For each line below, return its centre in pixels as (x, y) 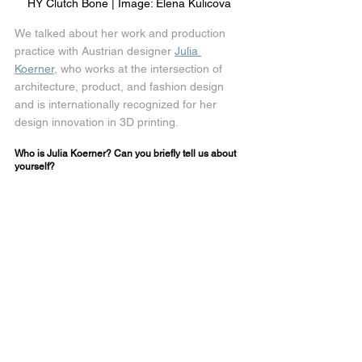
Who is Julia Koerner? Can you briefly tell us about (126, 154)
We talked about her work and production (122, 34)
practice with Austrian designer (95, 51)
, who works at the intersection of (140, 69)
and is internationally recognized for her (117, 105)
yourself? (35, 167)
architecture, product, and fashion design (121, 87)
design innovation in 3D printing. (97, 122)
